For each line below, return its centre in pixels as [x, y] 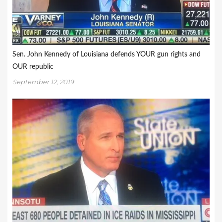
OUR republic [33, 67]
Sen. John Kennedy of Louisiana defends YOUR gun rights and [107, 55]
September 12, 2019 [43, 82]
